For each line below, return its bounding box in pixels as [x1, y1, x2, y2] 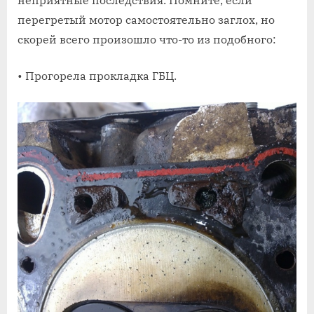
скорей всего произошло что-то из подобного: [18, 32, 276, 46]
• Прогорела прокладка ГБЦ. [18, 68, 177, 83]
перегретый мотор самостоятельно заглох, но [18, 12, 275, 27]
